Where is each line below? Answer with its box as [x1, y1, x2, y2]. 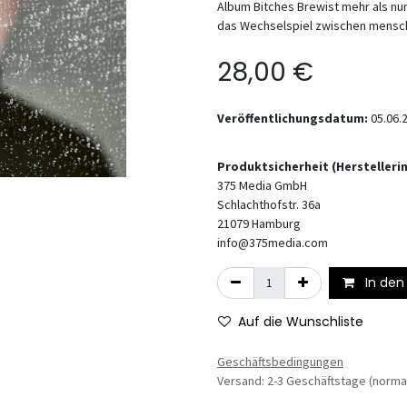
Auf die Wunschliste [238, 313, 363, 331]
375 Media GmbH [217, 177, 307, 194]
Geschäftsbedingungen [217, 353, 343, 370]
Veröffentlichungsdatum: [217, 110, 371, 126]
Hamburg [252, 215, 301, 232]
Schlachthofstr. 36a [217, 196, 321, 213]
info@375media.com [217, 234, 328, 251]
